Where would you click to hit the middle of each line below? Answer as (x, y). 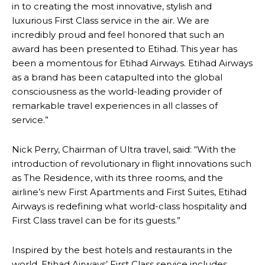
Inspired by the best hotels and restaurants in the (122, 250)
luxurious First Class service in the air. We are (111, 20)
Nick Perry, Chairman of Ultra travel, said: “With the (124, 149)
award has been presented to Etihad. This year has (125, 49)
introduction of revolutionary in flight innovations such (132, 164)
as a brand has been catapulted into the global (117, 77)
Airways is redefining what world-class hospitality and (129, 206)
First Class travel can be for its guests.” (96, 220)
